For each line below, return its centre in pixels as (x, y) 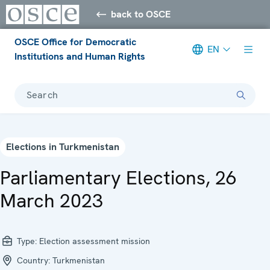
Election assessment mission (95, 241)
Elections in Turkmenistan (63, 146)
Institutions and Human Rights (80, 56)
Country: (33, 260)
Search (42, 95)
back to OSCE (141, 14)
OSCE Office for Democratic (75, 42)
